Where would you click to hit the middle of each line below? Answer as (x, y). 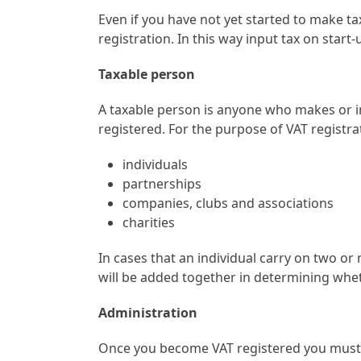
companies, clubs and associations (228, 203)
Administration (148, 312)
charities (149, 222)
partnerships (162, 183)
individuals (156, 164)
